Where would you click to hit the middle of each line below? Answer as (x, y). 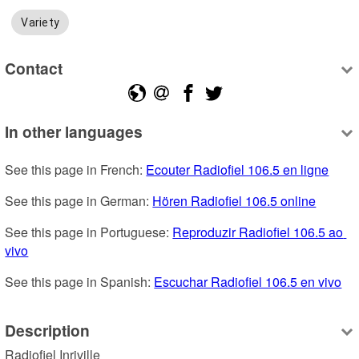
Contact (34, 68)
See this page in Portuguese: (89, 232)
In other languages (74, 132)
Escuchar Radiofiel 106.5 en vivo (248, 282)
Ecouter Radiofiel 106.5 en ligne (238, 170)
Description (48, 330)
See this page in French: (76, 170)
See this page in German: (79, 201)
